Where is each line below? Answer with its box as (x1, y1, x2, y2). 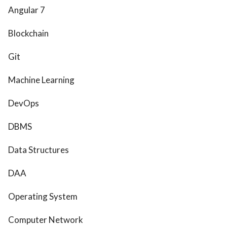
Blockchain (8, 28, 49, 39)
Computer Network (8, 214, 83, 225)
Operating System (8, 191, 78, 202)
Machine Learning (8, 74, 74, 86)
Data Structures (8, 144, 69, 156)
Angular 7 (8, 5, 45, 16)
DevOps (8, 98, 39, 109)
